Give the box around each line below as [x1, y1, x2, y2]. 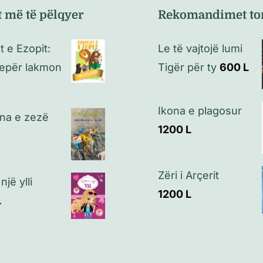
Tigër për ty [158, 61, 217, 74]
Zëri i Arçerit [158, 169, 219, 182]
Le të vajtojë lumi [158, 42, 242, 55]
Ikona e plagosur [158, 104, 242, 117]
